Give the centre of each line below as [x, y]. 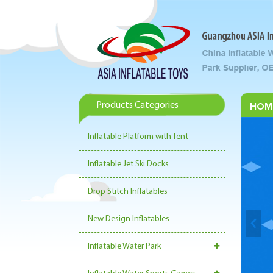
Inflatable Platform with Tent [138, 137]
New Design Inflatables [129, 219]
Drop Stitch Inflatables [128, 192]
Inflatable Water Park [124, 246]
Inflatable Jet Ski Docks [128, 164]
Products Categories [137, 105]
